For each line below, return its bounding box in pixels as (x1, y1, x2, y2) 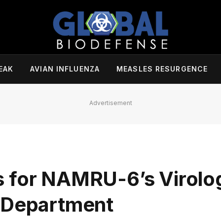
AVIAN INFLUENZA (30, 65, 100, 73)
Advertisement (89, 99, 132, 107)
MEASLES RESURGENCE (116, 65, 208, 73)
